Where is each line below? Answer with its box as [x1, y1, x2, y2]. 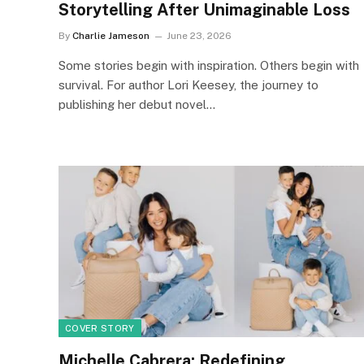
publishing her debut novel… [58, 97, 215, 111]
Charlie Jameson [72, 29, 149, 41]
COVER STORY [65, 323, 135, 333]
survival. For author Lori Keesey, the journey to [58, 77, 318, 92]
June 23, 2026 [167, 29, 232, 41]
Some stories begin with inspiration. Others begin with [58, 58, 359, 72]
